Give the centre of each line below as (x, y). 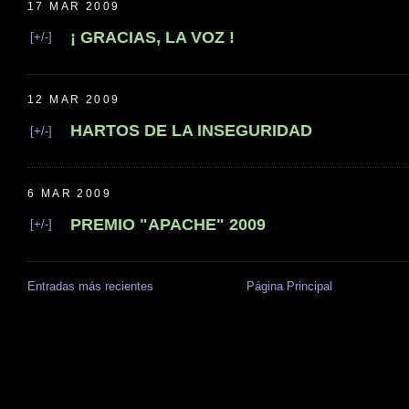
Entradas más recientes (90, 287)
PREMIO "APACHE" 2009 (168, 224)
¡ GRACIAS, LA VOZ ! (152, 37)
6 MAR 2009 (69, 193)
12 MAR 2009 (74, 100)
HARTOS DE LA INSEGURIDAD (191, 131)
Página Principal (289, 287)
